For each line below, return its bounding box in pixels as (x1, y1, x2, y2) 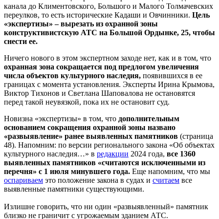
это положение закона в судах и (43, 175, 153, 184)
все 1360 (167, 149, 196, 158)
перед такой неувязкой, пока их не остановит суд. (4, 97, 170, 106)
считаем (153, 175, 179, 184)
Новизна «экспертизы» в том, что (4, 114, 118, 123)
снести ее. (4, 37, 38, 45)
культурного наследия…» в (4, 149, 97, 158)
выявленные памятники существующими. (4, 184, 144, 193)
